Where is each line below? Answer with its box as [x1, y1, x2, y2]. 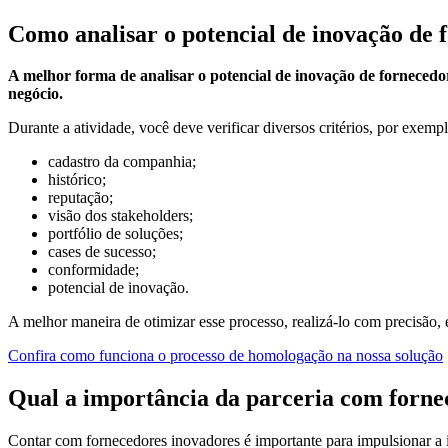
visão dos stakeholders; [48, 207, 193, 225]
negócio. [8, 85, 63, 103]
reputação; [48, 189, 113, 207]
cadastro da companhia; [48, 153, 196, 171]
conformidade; [48, 261, 139, 279]
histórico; [48, 171, 106, 189]
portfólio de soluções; [48, 225, 183, 243]
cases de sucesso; [48, 243, 156, 261]
